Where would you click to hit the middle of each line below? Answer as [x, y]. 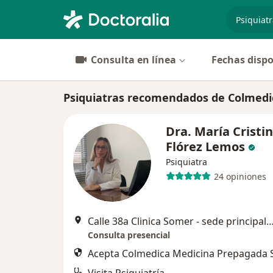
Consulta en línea [133, 60]
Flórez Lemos [205, 147]
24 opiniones [240, 176]
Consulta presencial [129, 235]
